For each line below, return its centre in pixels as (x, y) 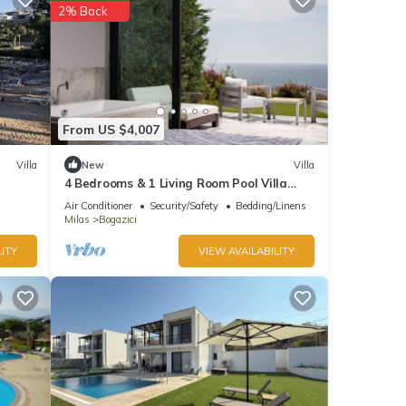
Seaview (88, 200)
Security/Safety (184, 206)
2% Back (82, 11)
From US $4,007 (111, 129)
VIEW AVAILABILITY (246, 251)
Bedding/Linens (271, 206)
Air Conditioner (98, 206)
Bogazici (117, 220)
